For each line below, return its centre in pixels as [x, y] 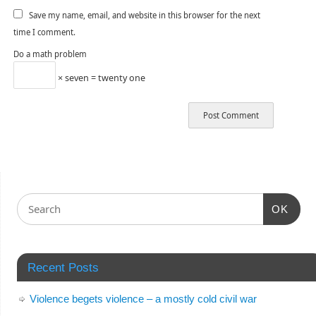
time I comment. [44, 32]
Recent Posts [63, 268]
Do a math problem [50, 54]
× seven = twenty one [100, 78]
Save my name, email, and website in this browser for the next [144, 16]
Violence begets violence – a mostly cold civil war [143, 299]
